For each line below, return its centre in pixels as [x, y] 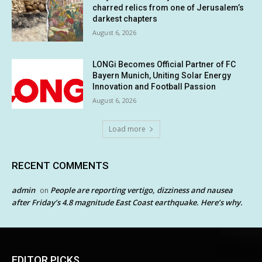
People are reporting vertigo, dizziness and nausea [142, 190]
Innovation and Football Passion [154, 86]
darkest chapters [125, 19]
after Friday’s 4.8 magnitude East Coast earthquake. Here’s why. [127, 203]
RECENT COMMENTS [60, 166]
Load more [127, 129]
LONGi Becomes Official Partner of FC [164, 64]
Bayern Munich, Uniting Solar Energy [162, 75]
